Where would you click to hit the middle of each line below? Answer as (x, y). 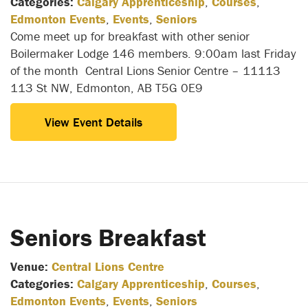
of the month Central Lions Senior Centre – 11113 (145, 70)
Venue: (29, 266)
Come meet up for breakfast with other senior (130, 36)
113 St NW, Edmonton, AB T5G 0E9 (107, 87)
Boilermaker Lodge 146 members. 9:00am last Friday (153, 53)
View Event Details (93, 122)
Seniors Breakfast (108, 237)
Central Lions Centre (108, 266)
